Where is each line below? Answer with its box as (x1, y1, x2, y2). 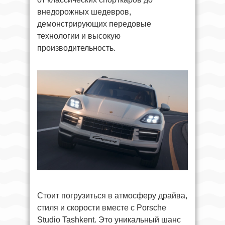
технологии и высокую (37, 31, 121, 40)
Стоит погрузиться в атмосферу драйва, (37, 191, 187, 200)
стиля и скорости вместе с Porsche (37, 203, 166, 212)
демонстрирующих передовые (37, 19, 151, 28)
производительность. (37, 43, 116, 52)
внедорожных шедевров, (37, 7, 131, 16)
